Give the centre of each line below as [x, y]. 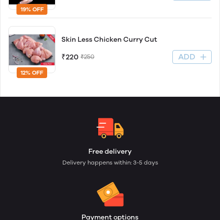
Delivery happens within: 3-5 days [110, 163]
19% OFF [32, 10]
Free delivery [110, 152]
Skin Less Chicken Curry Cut [109, 40]
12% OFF [32, 73]
